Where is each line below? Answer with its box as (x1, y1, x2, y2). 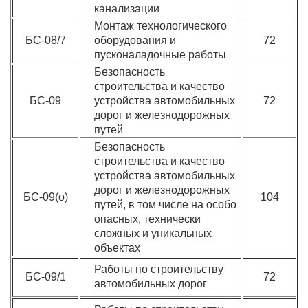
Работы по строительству (94, 263, 224, 275)
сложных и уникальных (94, 228, 212, 239)
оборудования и (94, 34, 177, 46)
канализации (94, 3, 160, 14)
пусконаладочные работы (94, 49, 227, 60)
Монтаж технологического (94, 20, 228, 32)
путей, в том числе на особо (94, 199, 237, 210)
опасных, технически (94, 213, 201, 225)
